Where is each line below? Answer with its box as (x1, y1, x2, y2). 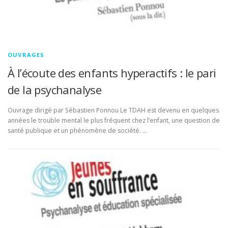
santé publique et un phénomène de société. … (8, 126, 147, 135)
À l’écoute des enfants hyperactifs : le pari (8, 65, 216, 81)
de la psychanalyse (8, 82, 102, 98)
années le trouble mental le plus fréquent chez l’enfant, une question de (8, 116, 220, 125)
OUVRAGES (8, 51, 45, 59)
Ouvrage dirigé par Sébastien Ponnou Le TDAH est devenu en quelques (8, 105, 219, 115)
